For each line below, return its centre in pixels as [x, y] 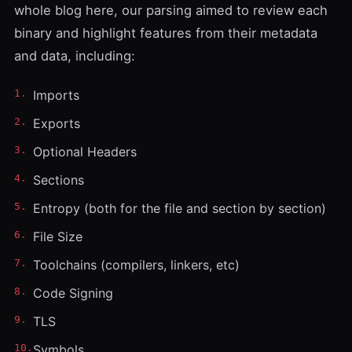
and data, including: [75, 56]
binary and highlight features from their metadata [166, 33]
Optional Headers [85, 152]
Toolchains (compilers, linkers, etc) [136, 265]
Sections [59, 180]
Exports [57, 123]
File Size [58, 236]
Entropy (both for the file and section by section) [180, 208]
